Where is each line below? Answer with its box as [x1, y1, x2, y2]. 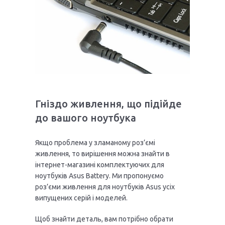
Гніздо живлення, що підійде [35, 98, 182, 110]
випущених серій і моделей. [35, 194, 128, 202]
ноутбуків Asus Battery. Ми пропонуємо [35, 172, 164, 180]
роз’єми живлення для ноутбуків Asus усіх [35, 183, 175, 191]
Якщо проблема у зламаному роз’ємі [35, 139, 155, 147]
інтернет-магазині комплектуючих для [35, 161, 164, 169]
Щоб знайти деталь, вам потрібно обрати [35, 215, 173, 223]
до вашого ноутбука [35, 112, 136, 124]
